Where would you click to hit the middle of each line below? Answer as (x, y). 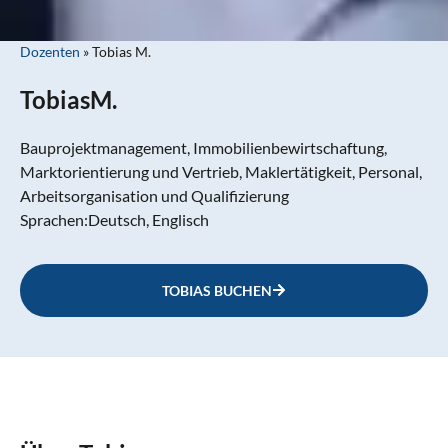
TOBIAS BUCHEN (217, 290)
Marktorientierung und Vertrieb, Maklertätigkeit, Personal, (221, 171)
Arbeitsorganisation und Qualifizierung (154, 195)
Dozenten (50, 51)
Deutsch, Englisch (148, 219)
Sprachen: (54, 219)
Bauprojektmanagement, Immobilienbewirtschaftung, (203, 147)
